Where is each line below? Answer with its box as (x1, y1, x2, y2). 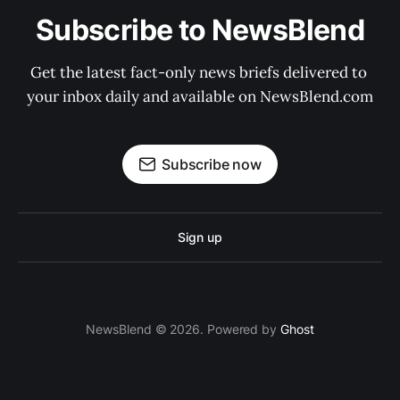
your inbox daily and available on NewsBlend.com (27, 87, 373, 106)
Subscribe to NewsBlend (36, 12, 364, 47)
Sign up (178, 229, 222, 245)
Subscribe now (162, 155, 262, 173)
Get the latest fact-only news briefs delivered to (29, 62, 371, 82)
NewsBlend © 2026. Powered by (86, 321, 280, 337)
